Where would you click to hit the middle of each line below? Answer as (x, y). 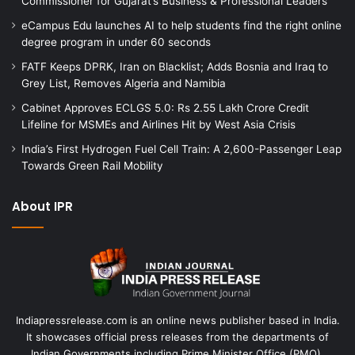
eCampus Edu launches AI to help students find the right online (181, 25)
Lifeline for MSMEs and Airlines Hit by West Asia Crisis (158, 124)
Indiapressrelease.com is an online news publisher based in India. (177, 320)
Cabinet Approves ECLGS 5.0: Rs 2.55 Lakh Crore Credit (165, 107)
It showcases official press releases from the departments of (177, 336)
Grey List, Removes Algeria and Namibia (124, 83)
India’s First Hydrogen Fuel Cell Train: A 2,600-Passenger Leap (181, 149)
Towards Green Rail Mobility (92, 165)
